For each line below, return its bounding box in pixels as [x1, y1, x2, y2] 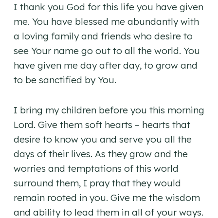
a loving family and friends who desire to [14, 30, 193, 42]
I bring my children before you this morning [14, 104, 204, 116]
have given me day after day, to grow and [14, 59, 198, 72]
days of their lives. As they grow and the [14, 148, 188, 160]
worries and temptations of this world [14, 163, 179, 175]
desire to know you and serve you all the [14, 133, 192, 145]
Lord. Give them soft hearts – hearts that [14, 119, 190, 131]
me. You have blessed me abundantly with [14, 16, 199, 28]
